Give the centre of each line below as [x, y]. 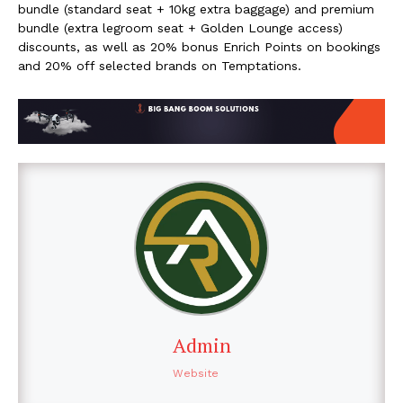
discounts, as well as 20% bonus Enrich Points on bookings [199, 46]
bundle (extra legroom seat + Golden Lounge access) [180, 27]
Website [195, 374]
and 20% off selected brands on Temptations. [160, 65]
